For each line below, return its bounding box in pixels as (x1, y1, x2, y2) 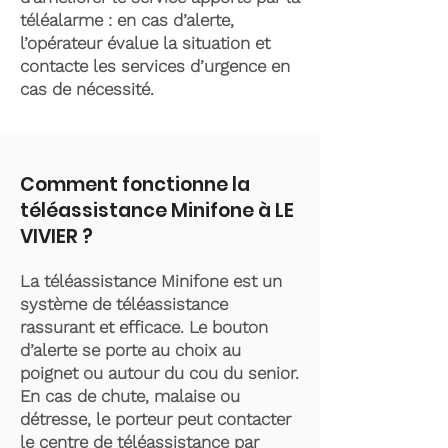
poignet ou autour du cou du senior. (20, 363, 299, 383)
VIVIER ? (20, 223, 93, 250)
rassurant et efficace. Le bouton (20, 317, 268, 337)
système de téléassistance (20, 294, 228, 314)
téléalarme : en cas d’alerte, (20, 10, 234, 30)
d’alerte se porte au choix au (20, 340, 241, 360)
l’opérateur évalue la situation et (20, 33, 270, 53)
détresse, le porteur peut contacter (20, 409, 291, 429)
